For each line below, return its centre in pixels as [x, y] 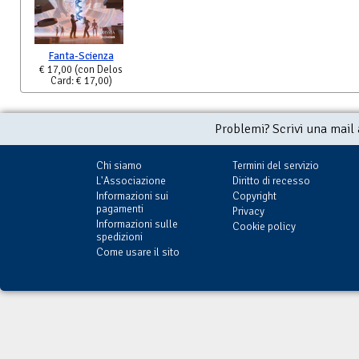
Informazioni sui [132, 196]
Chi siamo [119, 166]
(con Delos [99, 70]
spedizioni [119, 237]
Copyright [254, 196]
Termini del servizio [276, 166]
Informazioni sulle [137, 224]
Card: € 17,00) [81, 81]
